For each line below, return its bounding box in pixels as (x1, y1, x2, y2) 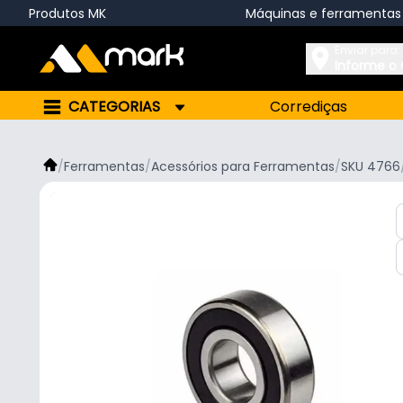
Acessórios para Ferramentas (151, 157, 335, 175)
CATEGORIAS (68, 96, 160, 117)
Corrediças (270, 96, 348, 117)
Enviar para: (335, 41, 400, 58)
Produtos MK (29, 4, 106, 22)
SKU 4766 (341, 157, 400, 175)
